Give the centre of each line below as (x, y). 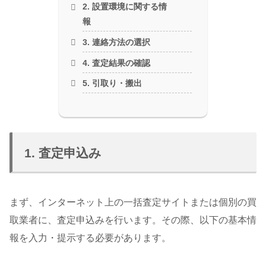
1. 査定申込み (63, 153)
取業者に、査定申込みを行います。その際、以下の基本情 (133, 220)
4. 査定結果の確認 (117, 63)
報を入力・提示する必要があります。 (90, 238)
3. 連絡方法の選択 (117, 42)
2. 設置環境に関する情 (125, 7)
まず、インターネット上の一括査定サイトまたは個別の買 (133, 202)
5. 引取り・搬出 (113, 83)
